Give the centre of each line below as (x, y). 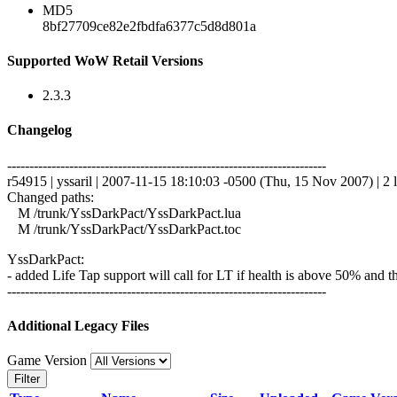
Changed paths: (51, 197)
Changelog (39, 130)
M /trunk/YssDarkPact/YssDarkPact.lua (124, 213)
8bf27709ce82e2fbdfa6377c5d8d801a (149, 26)
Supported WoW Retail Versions (105, 60)
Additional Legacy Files (78, 325)
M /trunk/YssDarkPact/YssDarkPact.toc (124, 229)
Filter (27, 379)
